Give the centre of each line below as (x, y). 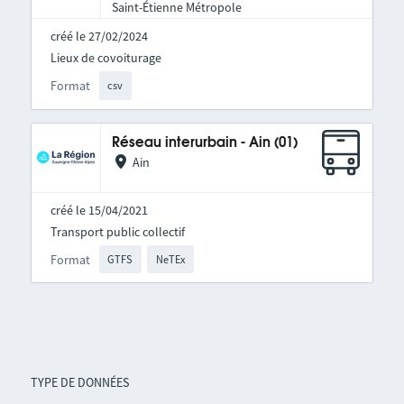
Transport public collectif (117, 231)
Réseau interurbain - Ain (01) (204, 142)
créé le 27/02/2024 (99, 37)
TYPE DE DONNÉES (79, 383)
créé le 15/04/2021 (99, 210)
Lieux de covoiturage (106, 58)
